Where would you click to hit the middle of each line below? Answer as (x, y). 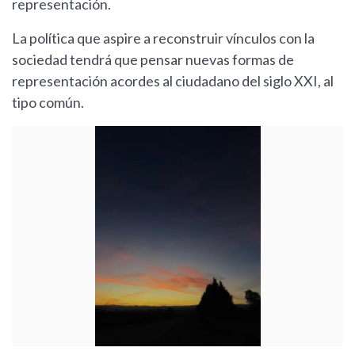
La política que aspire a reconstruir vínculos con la (163, 38)
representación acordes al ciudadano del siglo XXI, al (173, 81)
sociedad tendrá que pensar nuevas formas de (153, 60)
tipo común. (48, 103)
